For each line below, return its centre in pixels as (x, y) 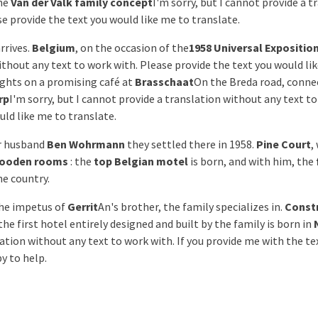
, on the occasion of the (132, 48)
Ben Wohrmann (86, 144)
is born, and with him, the (252, 161)
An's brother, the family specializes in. (191, 207)
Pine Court (284, 144)
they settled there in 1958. (191, 144)
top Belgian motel (141, 161)
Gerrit (83, 207)
